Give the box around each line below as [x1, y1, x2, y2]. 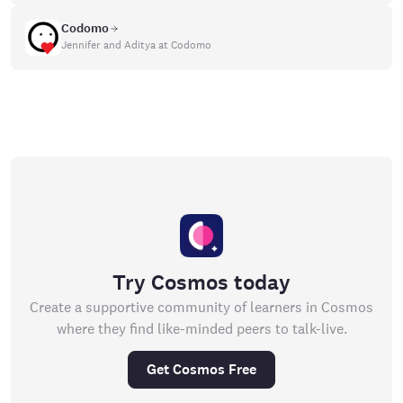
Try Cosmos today [112, 268, 291, 297]
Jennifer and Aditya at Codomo [61, 38, 211, 52]
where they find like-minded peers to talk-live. [56, 319, 347, 338]
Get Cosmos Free [147, 360, 256, 379]
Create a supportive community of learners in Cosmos [30, 298, 373, 317]
